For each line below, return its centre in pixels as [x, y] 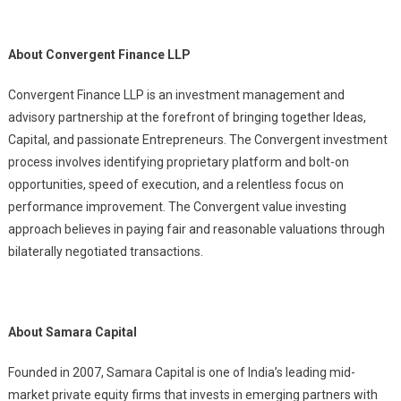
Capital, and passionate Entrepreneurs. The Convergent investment [197, 140]
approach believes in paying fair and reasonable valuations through [196, 229]
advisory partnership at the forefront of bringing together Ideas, [187, 117]
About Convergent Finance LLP [99, 55]
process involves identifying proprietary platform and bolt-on [178, 162]
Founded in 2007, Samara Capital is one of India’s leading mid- [181, 372]
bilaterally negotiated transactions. [105, 252]
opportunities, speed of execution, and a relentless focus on [175, 184]
